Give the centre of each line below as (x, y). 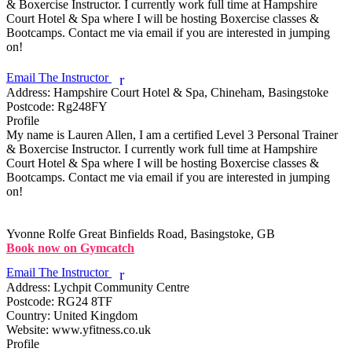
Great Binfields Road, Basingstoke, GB (177, 233)
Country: (28, 315)
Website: (27, 329)
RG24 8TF (83, 301)
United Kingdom (94, 315)
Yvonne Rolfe (41, 233)
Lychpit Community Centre (120, 287)
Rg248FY (81, 106)
